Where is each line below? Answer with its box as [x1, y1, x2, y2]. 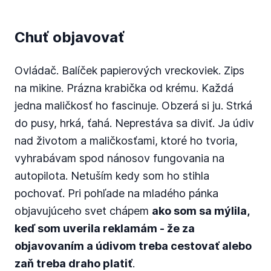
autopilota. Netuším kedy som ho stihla [15, 169, 209, 182]
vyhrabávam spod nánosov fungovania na [15, 152, 224, 165]
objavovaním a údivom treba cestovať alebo [15, 240, 252, 252]
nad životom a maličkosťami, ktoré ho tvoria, [15, 134, 238, 147]
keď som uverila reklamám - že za [15, 222, 195, 235]
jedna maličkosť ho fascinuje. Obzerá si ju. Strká [15, 99, 252, 112]
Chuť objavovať [15, 28, 125, 46]
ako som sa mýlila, [152, 204, 249, 217]
